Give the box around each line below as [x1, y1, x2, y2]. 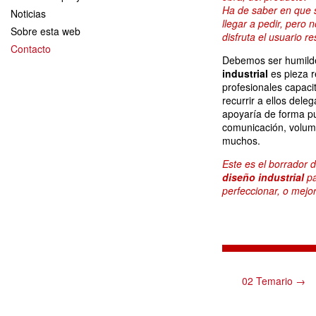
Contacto [11, 41, 51, 56]
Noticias [11, 6, 46, 20]
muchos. [222, 133, 260, 147]
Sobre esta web [11, 23, 80, 38]
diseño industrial [222, 170, 304, 184]
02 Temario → [242, 274, 305, 288]
